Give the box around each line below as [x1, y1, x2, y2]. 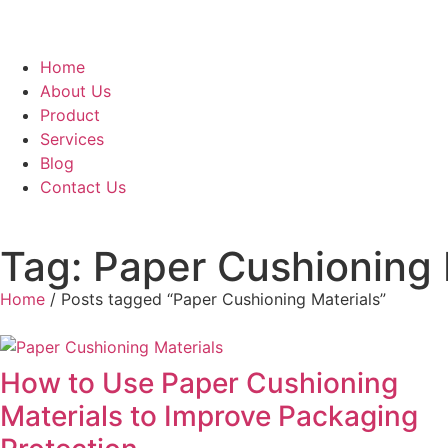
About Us [40, 81, 111, 101]
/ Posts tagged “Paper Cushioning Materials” [45, 289, 386, 309]
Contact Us [40, 177, 126, 197]
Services [40, 129, 104, 149]
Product [40, 105, 100, 125]
